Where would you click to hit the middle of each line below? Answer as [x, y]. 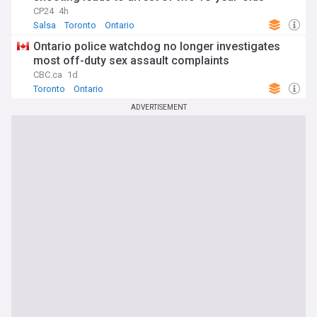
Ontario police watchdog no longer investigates [157, 46]
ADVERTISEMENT [158, 107]
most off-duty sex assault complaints [131, 60]
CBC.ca [48, 75]
